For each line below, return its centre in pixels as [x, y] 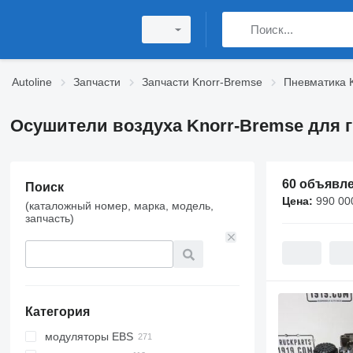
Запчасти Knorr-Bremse [202, 82]
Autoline [32, 82]
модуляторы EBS [89, 336]
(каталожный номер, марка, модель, [119, 206]
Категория [57, 312]
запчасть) [49, 218]
